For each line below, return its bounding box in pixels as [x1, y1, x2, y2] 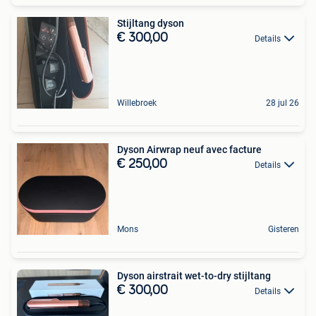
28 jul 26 [266, 97, 299, 108]
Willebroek [117, 97, 157, 108]
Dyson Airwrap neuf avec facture [117, 143, 262, 155]
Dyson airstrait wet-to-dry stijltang [117, 269, 271, 281]
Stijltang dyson [117, 17, 184, 29]
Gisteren [268, 224, 299, 234]
